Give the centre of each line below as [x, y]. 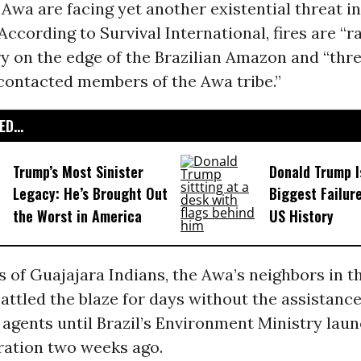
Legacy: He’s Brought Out [90, 194]
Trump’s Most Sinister [78, 172]
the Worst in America [77, 216]
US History [301, 216]
